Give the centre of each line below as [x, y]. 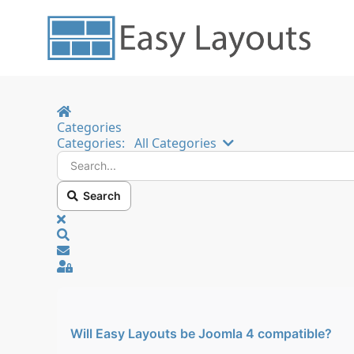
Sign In [92, 265]
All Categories [175, 143]
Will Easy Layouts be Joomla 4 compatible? [201, 333]
